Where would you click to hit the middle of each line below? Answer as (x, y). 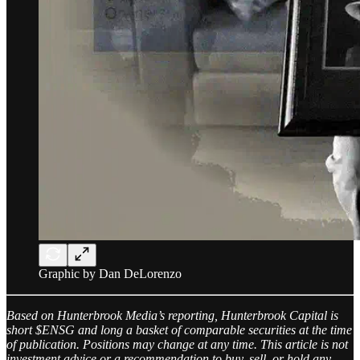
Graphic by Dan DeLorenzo (110, 273)
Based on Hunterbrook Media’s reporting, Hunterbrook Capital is (172, 315)
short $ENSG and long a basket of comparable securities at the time (179, 329)
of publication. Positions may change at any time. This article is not (177, 344)
